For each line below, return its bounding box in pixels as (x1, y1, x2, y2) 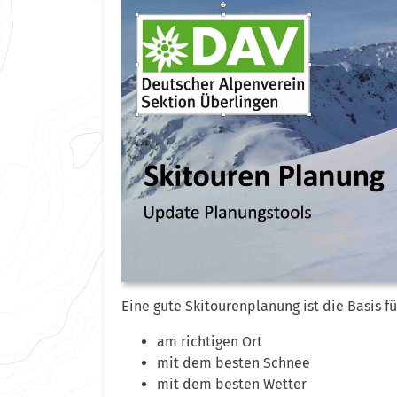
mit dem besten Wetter (157, 376, 307, 393)
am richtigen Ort (157, 333, 262, 351)
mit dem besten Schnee (157, 354, 310, 372)
